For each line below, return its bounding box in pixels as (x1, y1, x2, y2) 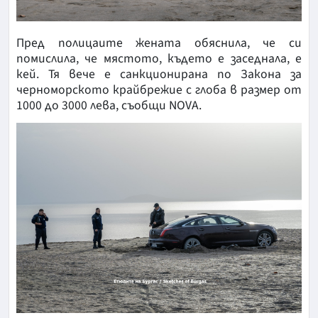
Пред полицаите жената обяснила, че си (16, 33, 302, 52)
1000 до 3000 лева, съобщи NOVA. (16, 96, 202, 114)
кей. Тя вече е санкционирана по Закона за (16, 65, 302, 83)
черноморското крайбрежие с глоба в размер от (16, 80, 302, 99)
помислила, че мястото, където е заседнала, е (16, 49, 302, 67)
